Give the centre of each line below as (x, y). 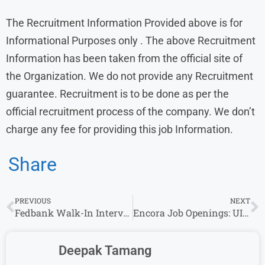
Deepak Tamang (105, 250)
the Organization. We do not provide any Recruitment (130, 76)
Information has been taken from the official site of (124, 58)
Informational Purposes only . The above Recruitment (131, 40)
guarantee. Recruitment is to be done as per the (117, 93)
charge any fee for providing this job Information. (119, 129)
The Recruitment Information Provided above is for (124, 22)
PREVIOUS (33, 200)
